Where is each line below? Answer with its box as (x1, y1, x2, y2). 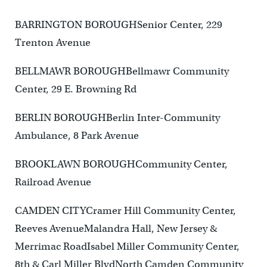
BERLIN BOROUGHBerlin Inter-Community (14, 111, 220, 125)
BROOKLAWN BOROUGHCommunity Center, (14, 158, 228, 171)
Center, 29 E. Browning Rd (14, 83, 136, 96)
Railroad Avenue (14, 176, 91, 189)
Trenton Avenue (14, 36, 91, 49)
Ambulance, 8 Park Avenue (14, 129, 139, 142)
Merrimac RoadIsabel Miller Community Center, (14, 240, 240, 253)
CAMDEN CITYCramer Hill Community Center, (14, 204, 236, 218)
